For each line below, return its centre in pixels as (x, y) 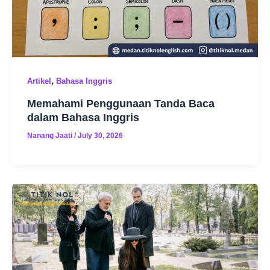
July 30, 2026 (100, 135)
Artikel (39, 81)
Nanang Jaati (50, 135)
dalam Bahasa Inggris (83, 117)
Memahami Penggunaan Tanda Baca (121, 103)
